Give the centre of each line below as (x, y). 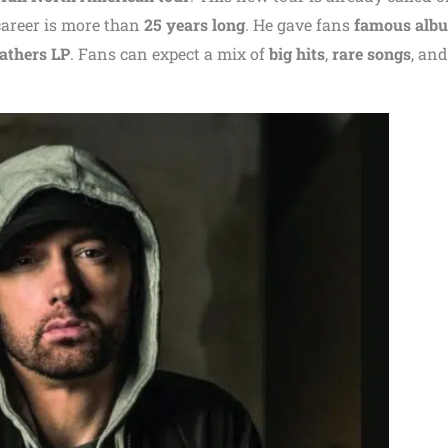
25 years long (194, 24)
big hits (297, 53)
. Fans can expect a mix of (169, 53)
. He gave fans (299, 24)
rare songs (371, 53)
